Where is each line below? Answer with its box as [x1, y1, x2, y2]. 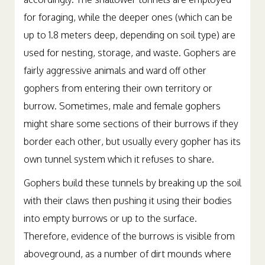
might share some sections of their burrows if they [24, 128, 238, 141]
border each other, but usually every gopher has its [24, 146, 241, 159]
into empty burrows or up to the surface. [24, 223, 197, 235]
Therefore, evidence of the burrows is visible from [24, 241, 235, 253]
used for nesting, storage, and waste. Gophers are [24, 57, 236, 70]
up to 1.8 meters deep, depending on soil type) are [24, 40, 235, 52]
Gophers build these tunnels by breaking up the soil [24, 188, 241, 200]
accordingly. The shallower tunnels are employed [24, 4, 231, 17]
